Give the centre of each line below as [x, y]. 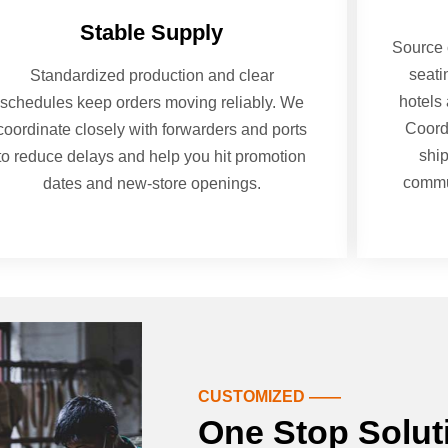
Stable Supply [152, 32]
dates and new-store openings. [151, 183]
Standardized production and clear [151, 75]
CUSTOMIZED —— [270, 397]
